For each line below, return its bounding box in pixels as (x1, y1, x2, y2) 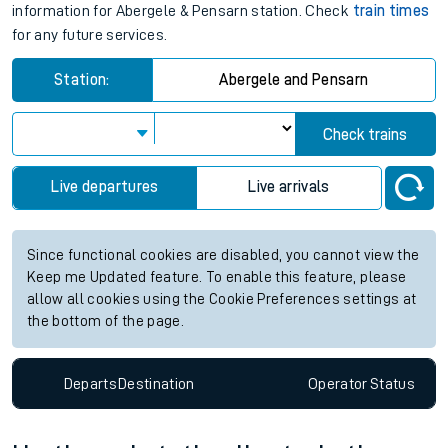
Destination (117, 375, 195, 392)
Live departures (51, 179, 159, 195)
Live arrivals (248, 179, 330, 195)
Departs (63, 375, 118, 392)
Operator (307, 375, 368, 392)
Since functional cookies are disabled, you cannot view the (27, 248, 420, 263)
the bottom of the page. (27, 314, 185, 329)
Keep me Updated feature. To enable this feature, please (27, 270, 407, 285)
